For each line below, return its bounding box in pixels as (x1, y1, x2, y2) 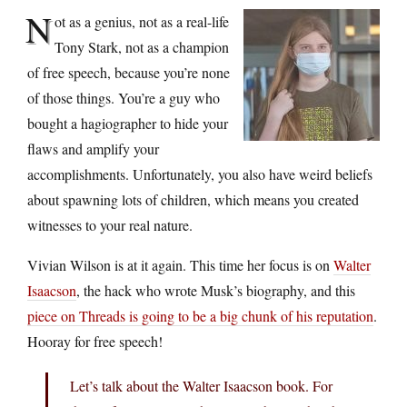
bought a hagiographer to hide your (27, 113, 228, 133)
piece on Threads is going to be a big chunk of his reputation (27, 305, 373, 325)
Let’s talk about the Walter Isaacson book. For (70, 375, 333, 395)
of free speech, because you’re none (27, 62, 230, 82)
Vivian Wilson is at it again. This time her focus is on (27, 254, 333, 274)
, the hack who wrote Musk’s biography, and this (76, 280, 355, 300)
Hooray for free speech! (27, 331, 163, 351)
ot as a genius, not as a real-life (55, 11, 229, 31)
